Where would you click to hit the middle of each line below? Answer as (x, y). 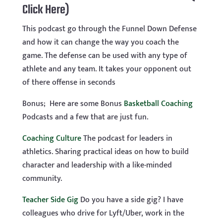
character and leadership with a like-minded (97, 165)
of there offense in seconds (69, 83)
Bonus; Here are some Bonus (73, 104)
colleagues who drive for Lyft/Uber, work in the (103, 213)
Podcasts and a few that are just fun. (85, 117)
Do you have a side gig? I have (131, 200)
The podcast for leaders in (127, 139)
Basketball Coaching (158, 104)
